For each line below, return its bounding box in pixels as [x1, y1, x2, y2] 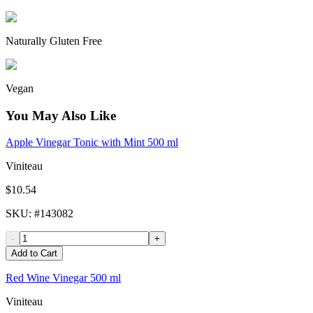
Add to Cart [11, 248, 57, 259]
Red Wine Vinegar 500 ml [6, 272, 121, 284]
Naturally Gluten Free [6, 34, 102, 47]
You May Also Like [6, 108, 116, 123]
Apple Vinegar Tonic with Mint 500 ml [6, 136, 178, 149]
